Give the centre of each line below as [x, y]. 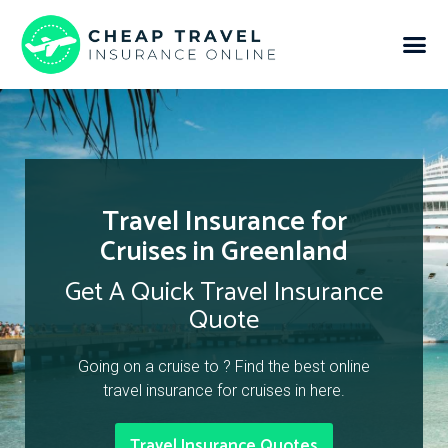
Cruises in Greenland [224, 252]
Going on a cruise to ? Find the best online [224, 367]
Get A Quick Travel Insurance [224, 293]
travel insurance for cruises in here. [224, 391]
